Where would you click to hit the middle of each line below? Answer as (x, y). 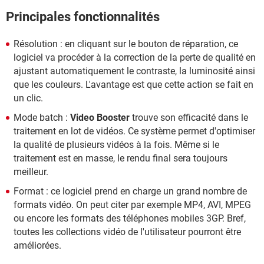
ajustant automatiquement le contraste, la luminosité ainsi (134, 71)
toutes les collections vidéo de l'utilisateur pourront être (127, 232)
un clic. (28, 98)
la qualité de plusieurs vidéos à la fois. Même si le (116, 144)
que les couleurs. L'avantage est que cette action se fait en (133, 84)
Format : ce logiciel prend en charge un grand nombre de (130, 191)
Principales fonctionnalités (83, 17)
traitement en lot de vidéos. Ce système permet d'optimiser (134, 131)
